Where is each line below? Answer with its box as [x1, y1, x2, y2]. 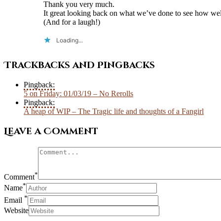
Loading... [56, 37, 83, 44]
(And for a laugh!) [43, 18, 100, 26]
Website [4, 206, 29, 215]
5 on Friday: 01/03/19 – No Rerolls [24, 89, 133, 98]
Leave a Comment [4, 125, 98, 138]
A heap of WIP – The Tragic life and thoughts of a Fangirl [24, 107, 204, 116]
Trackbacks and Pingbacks [4, 59, 155, 72]
